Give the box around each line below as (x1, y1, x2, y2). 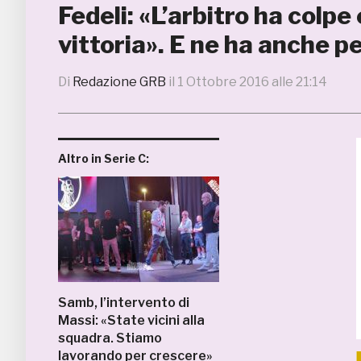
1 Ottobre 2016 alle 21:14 (177, 74, 327, 89)
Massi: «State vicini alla (58, 313, 205, 328)
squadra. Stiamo (58, 330, 162, 346)
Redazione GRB (73, 74, 166, 89)
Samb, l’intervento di (58, 295, 189, 310)
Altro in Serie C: (58, 151, 149, 165)
